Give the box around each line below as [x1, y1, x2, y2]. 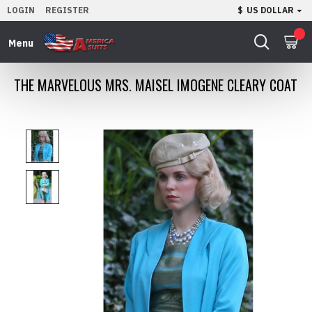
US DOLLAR [247, 5, 294, 15]
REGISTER [45, 5, 89, 15]
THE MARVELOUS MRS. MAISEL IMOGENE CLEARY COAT [14, 75, 297, 95]
